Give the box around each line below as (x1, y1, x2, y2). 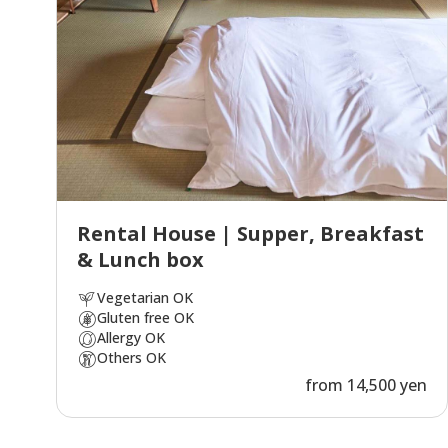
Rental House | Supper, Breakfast (77, 219, 424, 247)
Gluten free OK (97, 307, 194, 327)
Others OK (97, 347, 166, 367)
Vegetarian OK (97, 287, 193, 307)
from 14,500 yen (305, 373, 427, 396)
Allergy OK (97, 327, 165, 347)
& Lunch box (77, 245, 204, 273)
